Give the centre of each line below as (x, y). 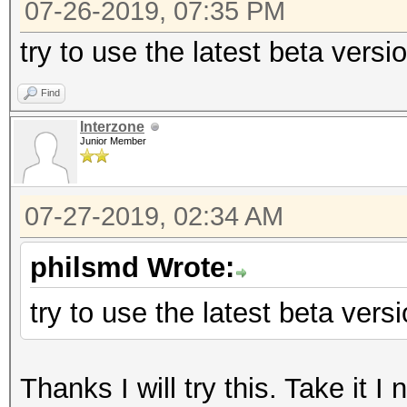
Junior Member (113, 141)
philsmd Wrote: (132, 268)
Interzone (112, 127)
